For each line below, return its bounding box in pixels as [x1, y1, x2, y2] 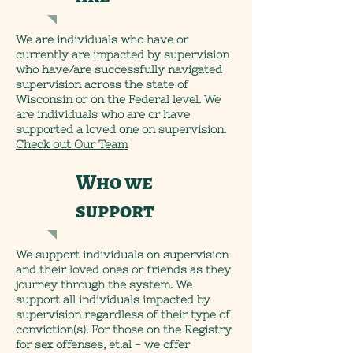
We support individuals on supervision [16, 248, 229, 261]
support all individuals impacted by [16, 293, 210, 306]
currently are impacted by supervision [16, 48, 229, 61]
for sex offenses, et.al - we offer [16, 338, 190, 351]
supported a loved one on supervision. [16, 123, 226, 136]
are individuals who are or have [16, 108, 190, 121]
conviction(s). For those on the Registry [16, 323, 232, 336]
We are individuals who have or [16, 33, 188, 46]
